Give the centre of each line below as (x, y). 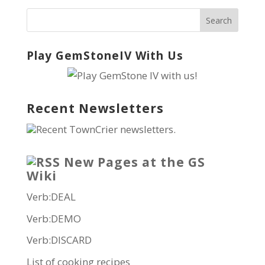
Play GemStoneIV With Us (105, 56)
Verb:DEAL (51, 197)
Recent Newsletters (95, 109)
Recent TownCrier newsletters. (106, 130)
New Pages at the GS (134, 162)
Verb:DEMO (54, 218)
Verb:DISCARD (59, 240)
